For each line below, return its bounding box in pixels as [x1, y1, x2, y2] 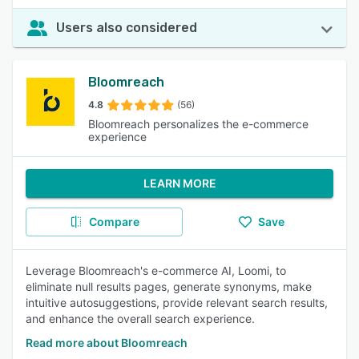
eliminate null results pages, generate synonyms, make [26, 280, 312, 293]
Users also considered [56, 20, 197, 35]
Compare [88, 215, 139, 228]
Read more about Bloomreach [26, 336, 188, 349]
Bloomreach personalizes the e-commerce [88, 117, 309, 131]
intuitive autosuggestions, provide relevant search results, [26, 296, 328, 309]
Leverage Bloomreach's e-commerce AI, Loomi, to [26, 264, 286, 277]
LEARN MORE [143, 176, 216, 190]
